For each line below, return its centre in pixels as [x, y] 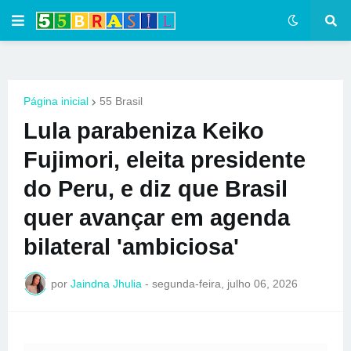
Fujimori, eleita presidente [165, 160]
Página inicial [56, 101]
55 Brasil [121, 101]
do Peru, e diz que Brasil [156, 189]
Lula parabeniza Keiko [144, 131]
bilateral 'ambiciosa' [131, 247]
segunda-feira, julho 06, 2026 [225, 283]
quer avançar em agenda [157, 218]
